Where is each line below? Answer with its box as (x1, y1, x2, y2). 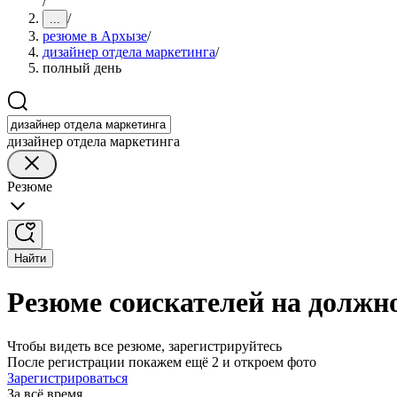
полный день (43, 60, 121, 75)
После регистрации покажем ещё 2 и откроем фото (7, 354, 316, 370)
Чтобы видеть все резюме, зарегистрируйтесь (7, 338, 282, 354)
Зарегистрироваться (7, 370, 128, 385)
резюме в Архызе (43, 28, 147, 43)
